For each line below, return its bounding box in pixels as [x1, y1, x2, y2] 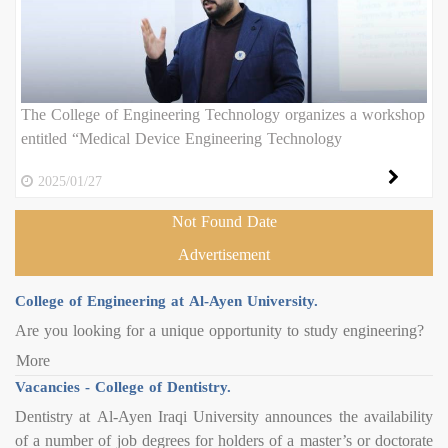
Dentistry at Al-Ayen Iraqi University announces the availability [15, 401, 433, 433]
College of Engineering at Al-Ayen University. [15, 287, 318, 315]
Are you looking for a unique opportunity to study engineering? [15, 315, 424, 346]
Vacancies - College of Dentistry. [15, 373, 231, 402]
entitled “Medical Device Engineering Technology [21, 123, 342, 154]
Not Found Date [171, 206, 277, 237]
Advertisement [178, 239, 270, 270]
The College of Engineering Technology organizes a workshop [21, 99, 425, 130]
